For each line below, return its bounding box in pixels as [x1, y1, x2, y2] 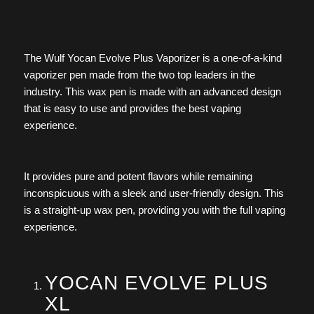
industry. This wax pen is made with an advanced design [23, 85, 281, 97]
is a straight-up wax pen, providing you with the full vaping [23, 204, 285, 217]
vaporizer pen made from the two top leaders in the [23, 68, 255, 81]
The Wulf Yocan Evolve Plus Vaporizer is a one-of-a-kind [23, 51, 282, 64]
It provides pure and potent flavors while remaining [23, 170, 252, 183]
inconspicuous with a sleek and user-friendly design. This [23, 187, 284, 200]
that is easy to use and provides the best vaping [23, 102, 241, 114]
